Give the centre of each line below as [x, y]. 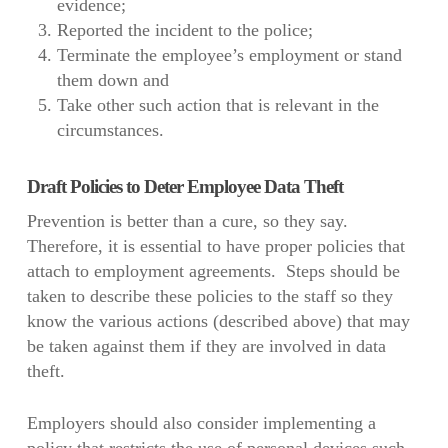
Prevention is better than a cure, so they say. [189, 221]
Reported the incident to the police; [184, 30]
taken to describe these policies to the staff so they [209, 296]
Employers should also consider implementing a [201, 423]
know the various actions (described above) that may [218, 321]
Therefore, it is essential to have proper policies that [215, 246]
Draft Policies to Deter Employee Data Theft [184, 187]
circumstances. [110, 130]
